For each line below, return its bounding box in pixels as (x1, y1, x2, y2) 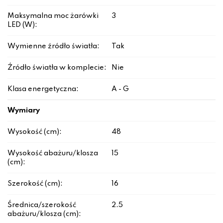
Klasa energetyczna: (7, 86, 79, 93)
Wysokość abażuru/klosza (7, 150, 98, 157)
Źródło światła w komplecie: (7, 64, 107, 72)
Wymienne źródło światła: (7, 43, 100, 50)
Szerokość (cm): (7, 180, 63, 188)
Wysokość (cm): (7, 128, 62, 136)
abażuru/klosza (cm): (7, 211, 81, 218)
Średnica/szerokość (7, 202, 76, 209)
